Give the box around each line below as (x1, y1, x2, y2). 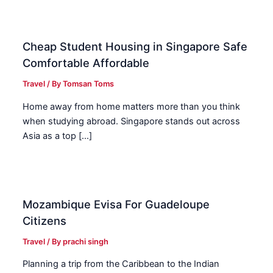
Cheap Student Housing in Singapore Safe (23, 40, 248, 54)
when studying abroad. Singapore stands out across (23, 115, 241, 127)
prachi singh (63, 236, 109, 246)
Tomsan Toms (63, 79, 115, 89)
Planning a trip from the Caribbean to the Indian (23, 258, 220, 270)
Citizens (23, 213, 67, 227)
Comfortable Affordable (23, 56, 150, 70)
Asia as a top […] (23, 130, 93, 141)
